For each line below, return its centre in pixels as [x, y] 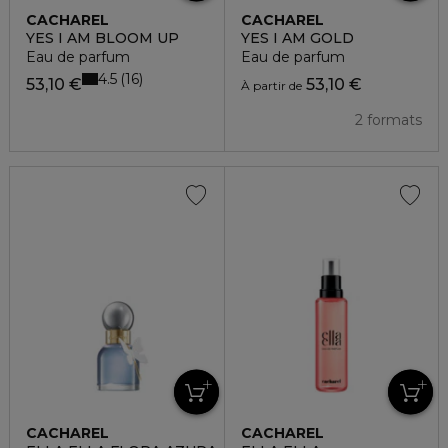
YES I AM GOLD [297, 38]
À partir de [271, 86]
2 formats [388, 120]
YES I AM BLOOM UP [102, 38]
